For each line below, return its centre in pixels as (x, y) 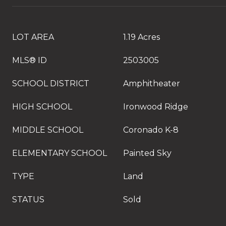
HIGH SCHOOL (42, 107)
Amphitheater (152, 83)
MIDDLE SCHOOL (48, 130)
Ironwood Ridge (156, 107)
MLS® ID (30, 60)
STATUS (28, 200)
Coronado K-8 (151, 130)
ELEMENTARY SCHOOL (60, 153)
